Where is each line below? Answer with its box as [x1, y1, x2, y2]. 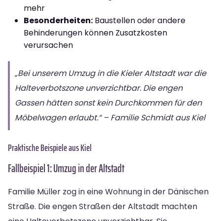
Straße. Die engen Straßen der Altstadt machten [8, 200, 197, 212]
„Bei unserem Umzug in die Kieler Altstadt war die [15, 67, 206, 79]
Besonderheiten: [24, 14, 93, 26]
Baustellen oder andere [93, 14, 185, 26]
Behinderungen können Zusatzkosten [24, 27, 167, 38]
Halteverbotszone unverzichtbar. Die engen [15, 82, 183, 94]
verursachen [24, 39, 73, 51]
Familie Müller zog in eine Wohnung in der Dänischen [8, 185, 209, 197]
